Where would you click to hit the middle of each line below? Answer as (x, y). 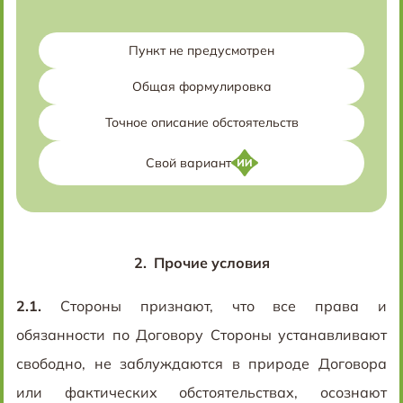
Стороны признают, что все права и (214, 306)
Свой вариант (188, 163)
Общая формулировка (201, 86)
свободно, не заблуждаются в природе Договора (201, 363)
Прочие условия (210, 263)
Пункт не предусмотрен (201, 50)
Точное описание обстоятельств (201, 122)
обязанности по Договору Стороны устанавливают (201, 335)
